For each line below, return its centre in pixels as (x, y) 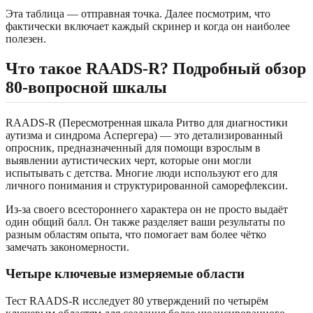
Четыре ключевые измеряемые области (125, 274)
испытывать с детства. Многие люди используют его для (141, 173)
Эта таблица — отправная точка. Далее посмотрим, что (138, 13)
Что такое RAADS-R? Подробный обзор (156, 68)
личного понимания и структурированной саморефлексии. (147, 185)
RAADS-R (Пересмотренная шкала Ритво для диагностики (147, 122)
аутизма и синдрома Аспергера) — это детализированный (144, 135)
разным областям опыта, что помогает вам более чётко (136, 234)
